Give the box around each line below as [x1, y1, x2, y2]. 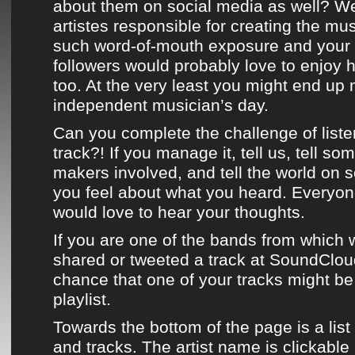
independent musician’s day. [53, 96, 269, 114]
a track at [189, 250, 269, 269]
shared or [53, 250, 130, 269]
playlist [53, 290, 106, 308]
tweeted [130, 250, 189, 269]
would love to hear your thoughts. [53, 203, 305, 221]
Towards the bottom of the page [53, 318, 292, 336]
